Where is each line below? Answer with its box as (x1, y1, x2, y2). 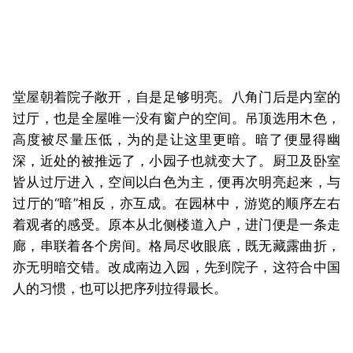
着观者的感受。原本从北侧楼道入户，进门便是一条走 (13, 217, 340, 233)
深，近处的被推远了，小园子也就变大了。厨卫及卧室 (13, 153, 340, 169)
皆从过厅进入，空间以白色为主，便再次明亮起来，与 (13, 174, 340, 191)
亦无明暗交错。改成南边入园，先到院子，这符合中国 (13, 259, 340, 276)
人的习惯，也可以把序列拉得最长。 (13, 281, 227, 297)
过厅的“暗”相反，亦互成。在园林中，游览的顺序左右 (13, 195, 340, 212)
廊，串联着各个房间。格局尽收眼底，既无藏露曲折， (13, 238, 340, 255)
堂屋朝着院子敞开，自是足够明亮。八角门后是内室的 (13, 89, 340, 106)
